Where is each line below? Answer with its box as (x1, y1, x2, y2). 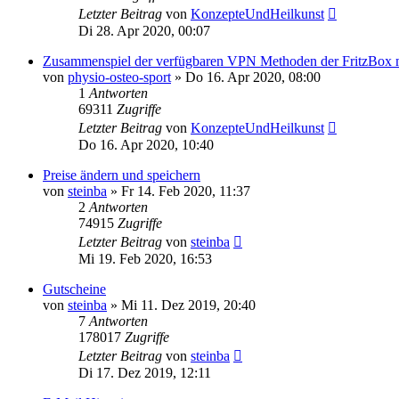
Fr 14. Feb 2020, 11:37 (121, 183, 250, 199)
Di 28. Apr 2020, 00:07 (78, 22, 210, 38)
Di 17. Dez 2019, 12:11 (78, 364, 211, 380)
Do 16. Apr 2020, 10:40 (78, 136, 214, 152)
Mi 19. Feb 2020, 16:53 (78, 250, 212, 266)
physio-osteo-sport (68, 69, 171, 85)
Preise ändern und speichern (43, 167, 200, 183)
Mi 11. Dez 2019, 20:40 (121, 297, 256, 313)
